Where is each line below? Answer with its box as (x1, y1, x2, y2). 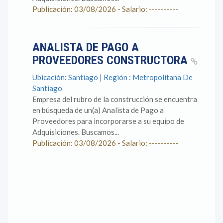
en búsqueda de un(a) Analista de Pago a (32, 106, 164, 114)
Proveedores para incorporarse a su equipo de (32, 116, 184, 125)
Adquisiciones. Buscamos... (32, 127, 119, 136)
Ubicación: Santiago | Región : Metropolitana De (32, 73, 193, 82)
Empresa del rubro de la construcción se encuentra (32, 95, 197, 104)
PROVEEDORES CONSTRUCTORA (32, 53, 191, 67)
